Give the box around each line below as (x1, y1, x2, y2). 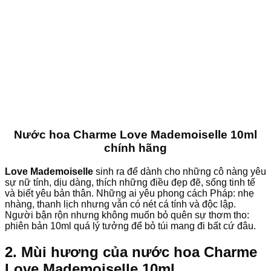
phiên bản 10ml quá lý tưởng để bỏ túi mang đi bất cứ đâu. (5, 220, 256, 231)
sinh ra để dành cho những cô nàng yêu (93, 166, 266, 177)
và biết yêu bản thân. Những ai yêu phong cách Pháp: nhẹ (5, 188, 254, 198)
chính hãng (104, 142, 167, 155)
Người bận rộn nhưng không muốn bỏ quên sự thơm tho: (5, 209, 249, 220)
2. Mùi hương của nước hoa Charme (5, 243, 257, 260)
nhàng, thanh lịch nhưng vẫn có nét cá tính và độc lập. (5, 198, 236, 209)
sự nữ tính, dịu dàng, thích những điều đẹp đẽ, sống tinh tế (5, 177, 255, 188)
